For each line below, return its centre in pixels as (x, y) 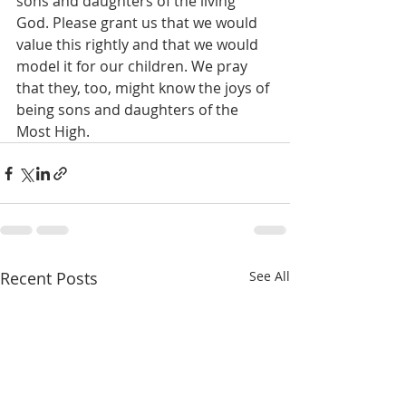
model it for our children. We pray (134, 66)
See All (270, 276)
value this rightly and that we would (139, 44)
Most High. (55, 131)
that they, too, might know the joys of (145, 88)
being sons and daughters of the (129, 110)
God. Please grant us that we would (139, 23)
